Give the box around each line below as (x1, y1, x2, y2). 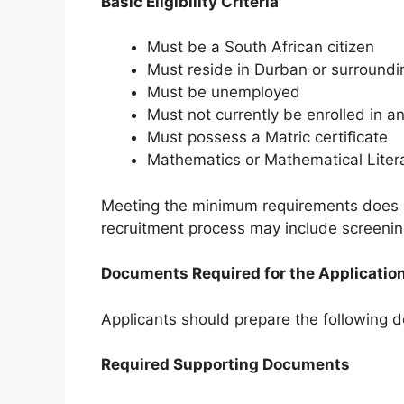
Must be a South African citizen (147, 38, 374, 57)
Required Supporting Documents (101, 355, 350, 374)
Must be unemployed (147, 83, 300, 102)
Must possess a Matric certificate (147, 128, 388, 147)
